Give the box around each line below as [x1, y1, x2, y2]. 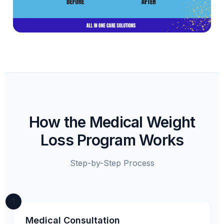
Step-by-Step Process [69, 158, 154, 168]
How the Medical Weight [28, 113, 195, 131]
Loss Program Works [40, 131, 184, 149]
